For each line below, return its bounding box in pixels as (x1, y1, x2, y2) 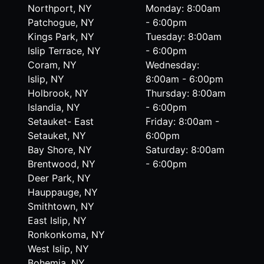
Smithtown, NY (27, 200, 94, 212)
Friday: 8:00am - (146, 115, 220, 127)
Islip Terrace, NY (27, 45, 101, 57)
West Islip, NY (27, 243, 89, 255)
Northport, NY (27, 2, 92, 14)
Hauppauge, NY (27, 186, 98, 198)
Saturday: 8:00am (146, 144, 225, 156)
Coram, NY (27, 59, 77, 71)
